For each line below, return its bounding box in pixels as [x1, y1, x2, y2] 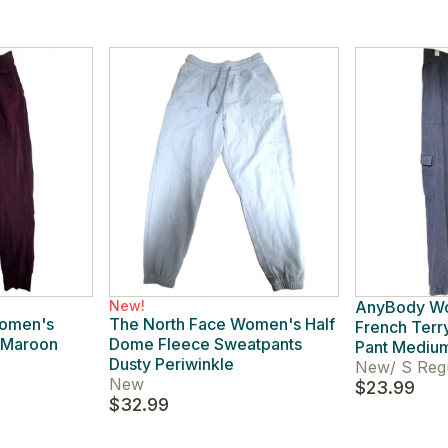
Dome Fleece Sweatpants [108, 334, 302, 354]
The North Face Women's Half [108, 314, 335, 334]
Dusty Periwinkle [108, 354, 234, 374]
